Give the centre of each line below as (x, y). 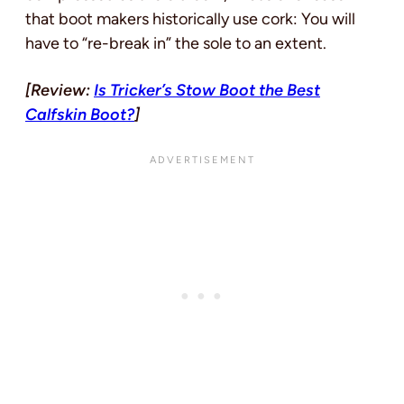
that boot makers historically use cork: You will (190, 19)
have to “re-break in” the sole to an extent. (176, 44)
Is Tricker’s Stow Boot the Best (207, 91)
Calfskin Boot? (80, 115)
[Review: (60, 91)
